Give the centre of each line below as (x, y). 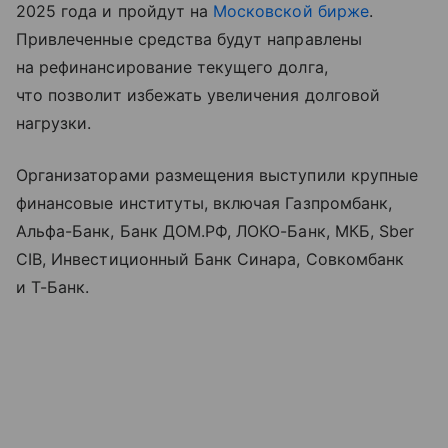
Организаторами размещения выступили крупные (217, 174)
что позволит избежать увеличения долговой (198, 94)
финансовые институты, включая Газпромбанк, (204, 202)
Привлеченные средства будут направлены (189, 38)
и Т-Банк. (53, 286)
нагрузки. (54, 122)
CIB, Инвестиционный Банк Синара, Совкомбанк (210, 258)
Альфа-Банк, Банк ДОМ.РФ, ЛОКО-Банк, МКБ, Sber (215, 230)
